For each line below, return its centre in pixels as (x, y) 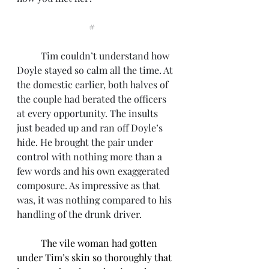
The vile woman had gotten (100, 243)
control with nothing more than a (91, 156)
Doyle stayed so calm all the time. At (96, 70)
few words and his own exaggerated (94, 171)
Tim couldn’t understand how (29, 56)
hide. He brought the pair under (86, 142)
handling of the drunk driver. (80, 214)
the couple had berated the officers (93, 99)
